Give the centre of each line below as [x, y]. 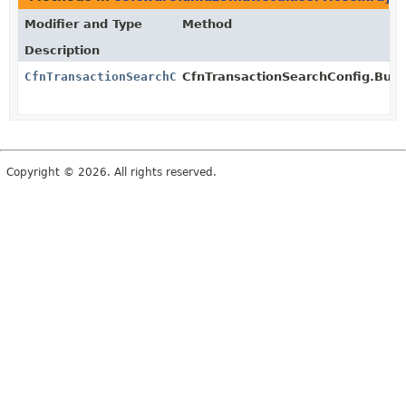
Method [208, 24]
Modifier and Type [83, 24]
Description [62, 50]
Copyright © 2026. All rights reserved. [111, 172]
